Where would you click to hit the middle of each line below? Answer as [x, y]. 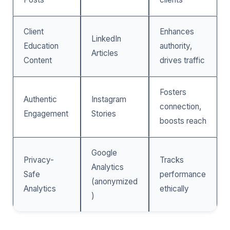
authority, [176, 46]
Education [41, 46]
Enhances [177, 31]
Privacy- [39, 160]
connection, [180, 106]
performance [183, 174]
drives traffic [182, 60]
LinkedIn [106, 39]
